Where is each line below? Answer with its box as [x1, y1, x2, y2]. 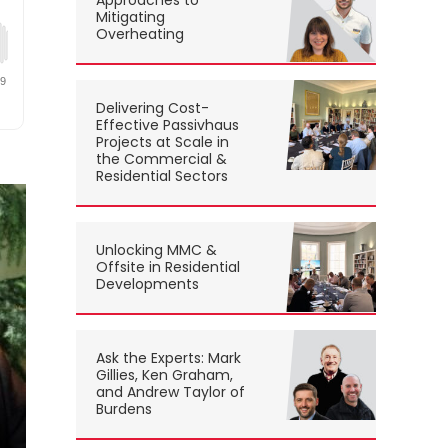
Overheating [96, 24, 184, 45]
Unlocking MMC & [96, 240, 217, 261]
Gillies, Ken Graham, [96, 365, 233, 386]
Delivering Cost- [96, 98, 209, 119]
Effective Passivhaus [96, 115, 239, 136]
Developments [96, 274, 199, 295]
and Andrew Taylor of [96, 382, 245, 403]
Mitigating [96, 7, 165, 28]
